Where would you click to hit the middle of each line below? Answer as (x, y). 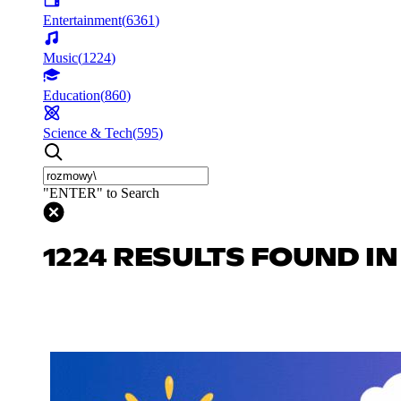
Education (72, 95)
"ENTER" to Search (101, 192)
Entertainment (82, 20)
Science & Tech (88, 132)
